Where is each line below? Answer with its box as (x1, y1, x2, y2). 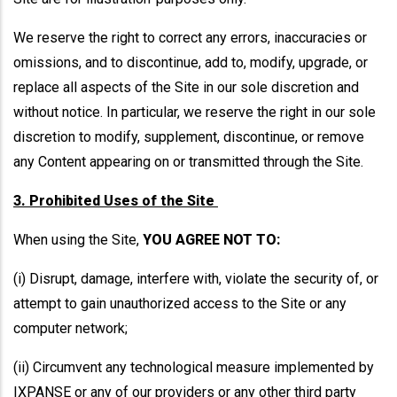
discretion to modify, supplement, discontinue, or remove (13, 128, 364, 145)
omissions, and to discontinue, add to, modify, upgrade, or (13, 54, 368, 71)
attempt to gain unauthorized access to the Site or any (13, 295, 346, 312)
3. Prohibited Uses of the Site (13, 192, 218, 209)
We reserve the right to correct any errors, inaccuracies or (13, 29, 367, 46)
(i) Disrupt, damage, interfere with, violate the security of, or (13, 270, 378, 287)
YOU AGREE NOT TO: (143, 231, 280, 248)
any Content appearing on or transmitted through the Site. (13, 153, 367, 170)
